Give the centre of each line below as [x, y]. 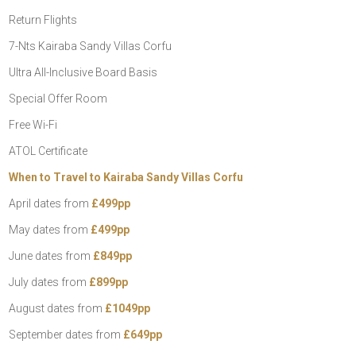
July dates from [49, 282]
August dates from [57, 308]
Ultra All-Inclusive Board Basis [83, 72]
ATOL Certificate [48, 151]
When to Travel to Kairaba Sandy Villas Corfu [126, 177]
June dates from [51, 255]
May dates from [50, 229]
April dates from [50, 203]
